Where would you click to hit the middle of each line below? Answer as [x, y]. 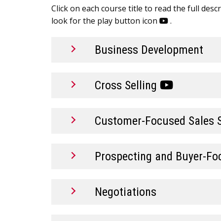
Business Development [149, 50]
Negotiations [126, 192]
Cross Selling [127, 85]
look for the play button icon [105, 20]
